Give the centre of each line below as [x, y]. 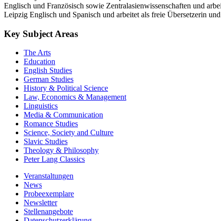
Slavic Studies [46, 142]
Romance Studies [51, 124]
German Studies [49, 79]
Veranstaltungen [49, 176]
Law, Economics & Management [75, 97]
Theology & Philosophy [61, 150]
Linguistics [41, 106]
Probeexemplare [49, 194]
